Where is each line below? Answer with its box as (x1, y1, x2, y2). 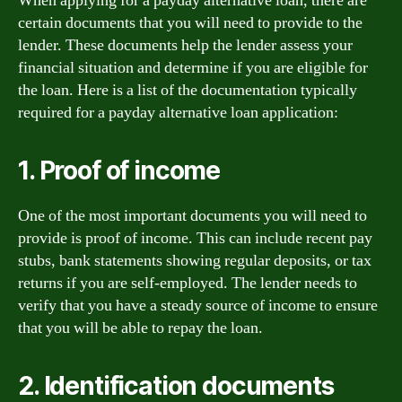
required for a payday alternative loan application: (18, 101, 338, 123)
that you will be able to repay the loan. (18, 317, 263, 338)
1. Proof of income (18, 154, 221, 186)
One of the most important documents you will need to (18, 205, 367, 226)
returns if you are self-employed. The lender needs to (18, 272, 357, 293)
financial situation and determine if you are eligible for (18, 57, 368, 78)
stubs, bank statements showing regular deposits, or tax (18, 249, 371, 271)
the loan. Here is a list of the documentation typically (18, 79, 357, 100)
